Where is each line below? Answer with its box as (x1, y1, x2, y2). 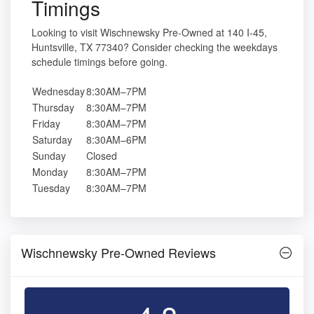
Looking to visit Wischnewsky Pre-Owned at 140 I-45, (32, 25, 267, 40)
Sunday (32, 149, 66, 163)
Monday (32, 165, 68, 179)
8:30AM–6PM (86, 132, 146, 147)
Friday (32, 116, 60, 131)
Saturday (32, 132, 72, 147)
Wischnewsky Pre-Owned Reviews (21, 243, 216, 262)
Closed (86, 149, 117, 163)
